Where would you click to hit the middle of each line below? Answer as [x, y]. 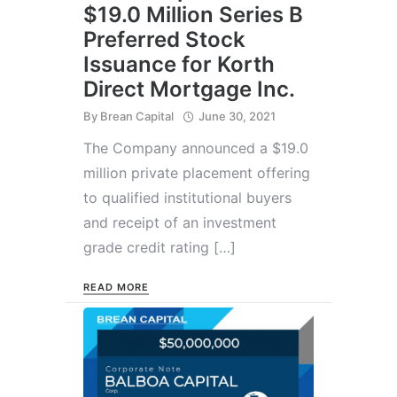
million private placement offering [197, 172]
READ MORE [117, 287]
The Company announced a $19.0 [196, 148]
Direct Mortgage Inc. [189, 89]
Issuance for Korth [179, 64]
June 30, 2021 [237, 116]
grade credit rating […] [160, 247]
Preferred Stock [164, 39]
